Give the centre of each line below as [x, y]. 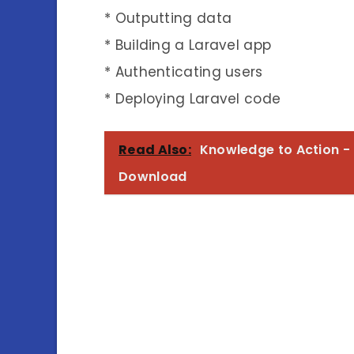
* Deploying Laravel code [193, 98]
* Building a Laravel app [188, 45]
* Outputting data [168, 18]
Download [153, 176]
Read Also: [155, 149]
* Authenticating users [184, 72]
